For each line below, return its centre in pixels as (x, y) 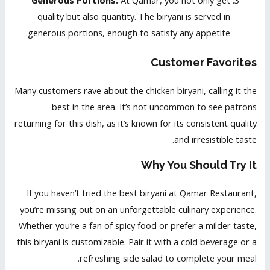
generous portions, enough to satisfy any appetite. (129, 33)
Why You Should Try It (199, 165)
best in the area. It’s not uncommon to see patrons (154, 107)
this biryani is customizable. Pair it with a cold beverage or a (137, 241)
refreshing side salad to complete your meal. (168, 258)
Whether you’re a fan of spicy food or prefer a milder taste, (137, 225)
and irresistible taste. (215, 140)
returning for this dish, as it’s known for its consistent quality (135, 123)
